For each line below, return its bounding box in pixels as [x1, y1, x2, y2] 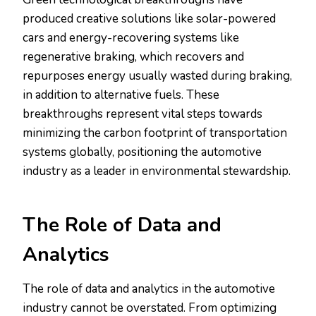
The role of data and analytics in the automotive [23, 281, 275, 298]
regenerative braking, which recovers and [23, 49, 244, 66]
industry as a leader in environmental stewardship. [23, 163, 291, 180]
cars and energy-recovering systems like [23, 30, 239, 47]
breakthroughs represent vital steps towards [23, 106, 262, 123]
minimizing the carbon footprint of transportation [23, 125, 287, 142]
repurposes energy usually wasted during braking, [23, 68, 292, 85]
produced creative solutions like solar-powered [23, 11, 276, 28]
